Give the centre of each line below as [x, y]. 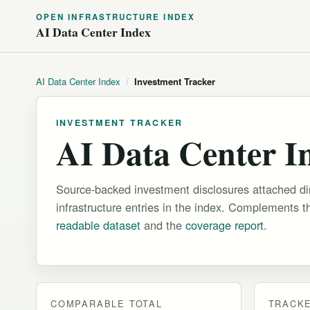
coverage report [225, 225]
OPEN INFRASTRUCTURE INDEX [116, 17]
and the [163, 225]
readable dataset [98, 225]
